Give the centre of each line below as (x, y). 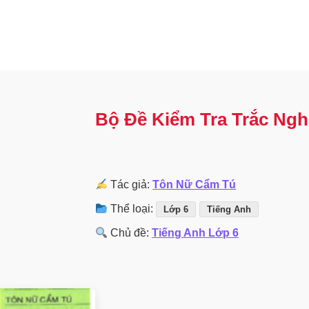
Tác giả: (130, 185)
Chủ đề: (130, 233)
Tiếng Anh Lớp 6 (196, 233)
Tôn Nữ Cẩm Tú (195, 185)
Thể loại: (132, 209)
